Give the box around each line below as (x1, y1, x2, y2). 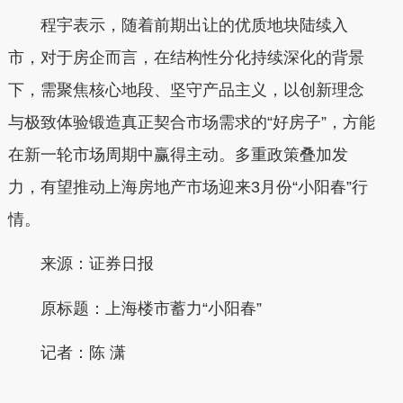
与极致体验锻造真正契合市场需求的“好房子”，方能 (7, 112, 375, 131)
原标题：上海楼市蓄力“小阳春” (7, 299, 262, 318)
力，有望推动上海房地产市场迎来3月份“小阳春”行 (7, 177, 368, 196)
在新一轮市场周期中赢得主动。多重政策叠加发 (7, 145, 348, 164)
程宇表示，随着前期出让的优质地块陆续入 (7, 15, 348, 34)
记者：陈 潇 (7, 344, 126, 362)
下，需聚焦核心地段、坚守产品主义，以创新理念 (7, 80, 364, 99)
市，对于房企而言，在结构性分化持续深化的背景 (7, 48, 364, 67)
